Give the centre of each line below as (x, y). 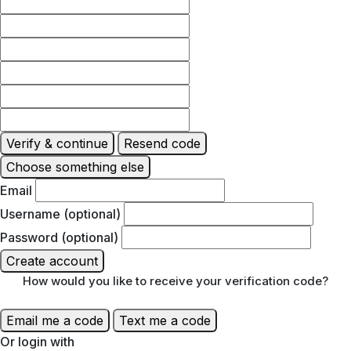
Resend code (162, 143)
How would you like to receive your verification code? (175, 280)
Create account (52, 261)
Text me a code (165, 320)
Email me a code (55, 320)
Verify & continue (57, 143)
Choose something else (75, 166)
